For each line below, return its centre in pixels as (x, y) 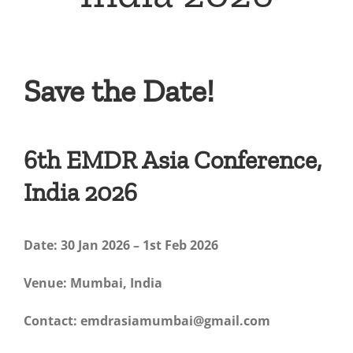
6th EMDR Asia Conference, (172, 160)
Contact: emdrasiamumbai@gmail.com (147, 321)
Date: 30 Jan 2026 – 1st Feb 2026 (121, 245)
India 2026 (80, 193)
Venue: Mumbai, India (93, 283)
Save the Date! (119, 91)
